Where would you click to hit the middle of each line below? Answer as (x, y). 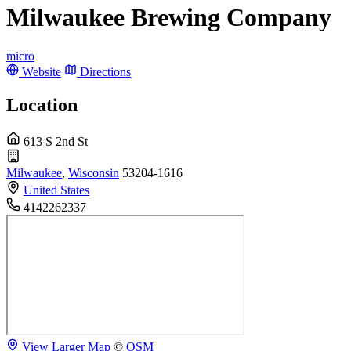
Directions (105, 71)
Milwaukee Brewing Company (169, 18)
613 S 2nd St (56, 141)
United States (56, 190)
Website (42, 71)
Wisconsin (94, 172)
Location (42, 105)
